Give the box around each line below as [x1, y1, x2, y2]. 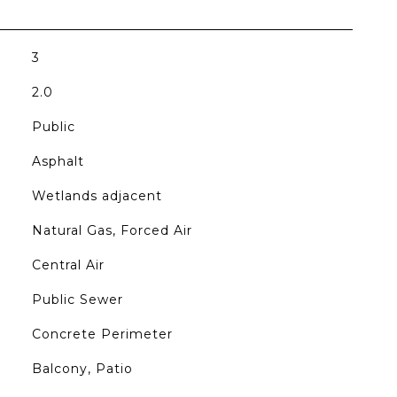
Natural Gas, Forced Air [31, 222, 192, 238]
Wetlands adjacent [31, 188, 162, 204]
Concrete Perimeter [31, 326, 173, 342]
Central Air [31, 257, 105, 273]
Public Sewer [31, 292, 123, 307]
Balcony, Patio [31, 361, 133, 377]
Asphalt [31, 153, 84, 169]
